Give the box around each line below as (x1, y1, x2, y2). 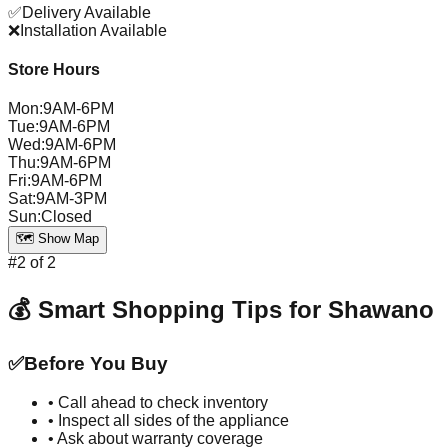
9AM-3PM (36, 190, 107, 208)
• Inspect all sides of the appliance (48, 411, 289, 429)
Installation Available (20, 21, 167, 39)
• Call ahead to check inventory (48, 393, 268, 411)
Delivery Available (22, 3, 151, 21)
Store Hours (8, 61, 100, 79)
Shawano (328, 296, 434, 324)
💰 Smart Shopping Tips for (8, 296, 328, 324)
